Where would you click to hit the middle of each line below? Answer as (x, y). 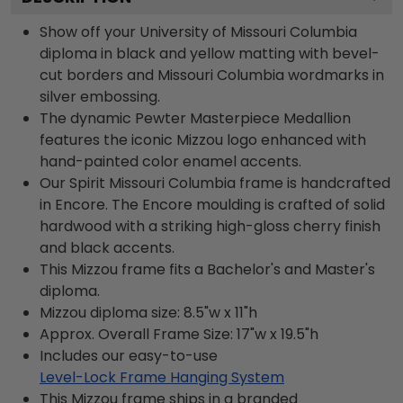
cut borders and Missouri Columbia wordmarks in (212, 75)
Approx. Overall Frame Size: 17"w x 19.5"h (179, 334)
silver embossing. (100, 96)
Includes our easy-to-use (129, 355)
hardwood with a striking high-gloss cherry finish (210, 226)
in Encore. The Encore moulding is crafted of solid (212, 204)
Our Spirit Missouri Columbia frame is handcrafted (215, 183)
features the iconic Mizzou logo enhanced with (203, 139)
